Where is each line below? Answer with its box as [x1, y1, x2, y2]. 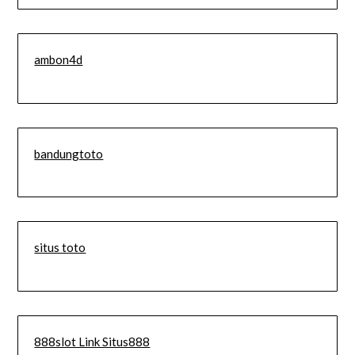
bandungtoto [34, 146, 104, 161]
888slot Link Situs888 [34, 334, 151, 349]
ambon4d [34, 52, 83, 67]
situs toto [34, 240, 86, 255]
